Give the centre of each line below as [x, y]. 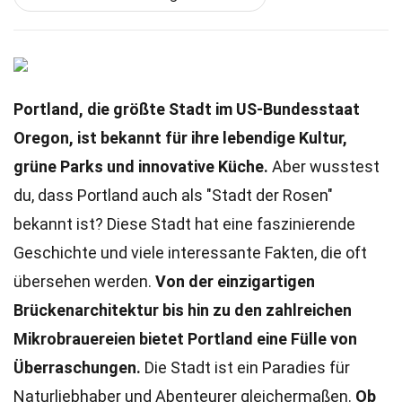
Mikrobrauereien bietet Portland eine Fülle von [185, 339]
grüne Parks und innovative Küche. [141, 166]
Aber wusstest [324, 166]
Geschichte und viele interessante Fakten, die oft [190, 253]
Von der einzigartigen [235, 281]
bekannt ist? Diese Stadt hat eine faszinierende [184, 224]
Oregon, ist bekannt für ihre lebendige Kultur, [180, 138]
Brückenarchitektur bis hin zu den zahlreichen [183, 310]
